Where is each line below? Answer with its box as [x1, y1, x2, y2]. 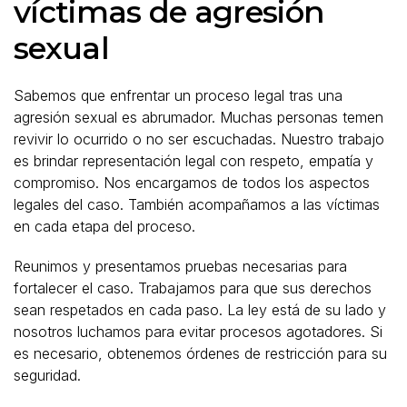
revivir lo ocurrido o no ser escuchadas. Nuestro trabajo [14, 129, 384, 148]
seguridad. [14, 365, 81, 384]
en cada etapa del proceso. [14, 216, 195, 235]
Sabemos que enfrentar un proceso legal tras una [14, 85, 342, 104]
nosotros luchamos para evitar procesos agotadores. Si [14, 322, 382, 341]
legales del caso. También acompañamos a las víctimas [14, 194, 380, 213]
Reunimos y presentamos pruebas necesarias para [14, 256, 347, 275]
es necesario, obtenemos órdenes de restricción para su [14, 343, 387, 362]
